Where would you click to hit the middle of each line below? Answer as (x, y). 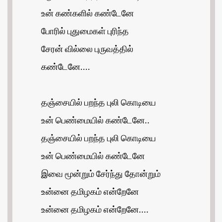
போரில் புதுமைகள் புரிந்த (85, 32)
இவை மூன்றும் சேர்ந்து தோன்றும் (101, 175)
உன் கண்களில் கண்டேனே (87, 14)
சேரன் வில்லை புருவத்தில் (87, 50)
